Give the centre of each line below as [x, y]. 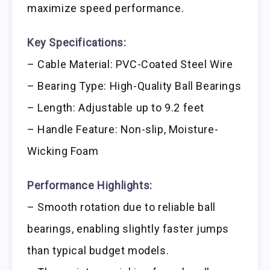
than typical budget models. [98, 250]
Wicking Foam [63, 151]
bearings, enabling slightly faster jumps [128, 228]
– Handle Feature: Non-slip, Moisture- [123, 130]
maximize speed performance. [106, 8]
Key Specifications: [77, 43]
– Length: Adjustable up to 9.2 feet [116, 108]
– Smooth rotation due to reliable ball [121, 207]
